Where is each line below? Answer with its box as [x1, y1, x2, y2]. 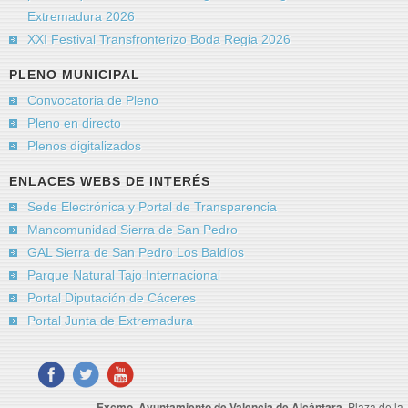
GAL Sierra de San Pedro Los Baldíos [27, 245, 244, 260]
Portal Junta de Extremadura [27, 313, 193, 329]
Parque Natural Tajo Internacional [27, 268, 220, 283]
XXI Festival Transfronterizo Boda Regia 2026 [27, 32, 291, 47]
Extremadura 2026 [27, 9, 135, 25]
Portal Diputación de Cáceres [27, 291, 196, 306]
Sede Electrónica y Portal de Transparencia [27, 199, 277, 215]
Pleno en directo [27, 116, 121, 131]
